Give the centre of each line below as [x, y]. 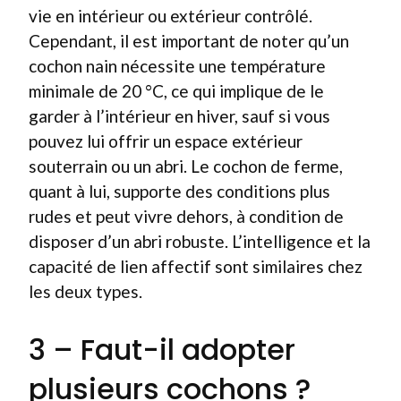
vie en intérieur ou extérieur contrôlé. [171, 16]
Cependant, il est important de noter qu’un [189, 41]
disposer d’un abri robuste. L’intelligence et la [200, 241]
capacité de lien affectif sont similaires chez [196, 266]
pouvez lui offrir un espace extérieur [166, 141]
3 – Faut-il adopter [162, 349]
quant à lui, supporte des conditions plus [179, 191]
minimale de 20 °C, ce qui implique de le [176, 91]
